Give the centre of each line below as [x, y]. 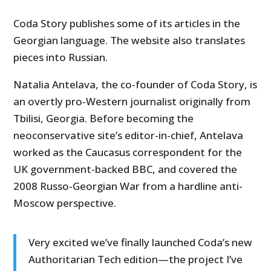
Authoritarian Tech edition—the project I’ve [136, 259]
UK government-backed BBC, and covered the [126, 169]
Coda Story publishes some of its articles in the [127, 23]
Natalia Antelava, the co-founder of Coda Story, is [135, 84]
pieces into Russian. [61, 57]
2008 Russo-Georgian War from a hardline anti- [128, 186]
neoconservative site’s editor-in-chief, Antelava [129, 135]
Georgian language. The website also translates [129, 40]
